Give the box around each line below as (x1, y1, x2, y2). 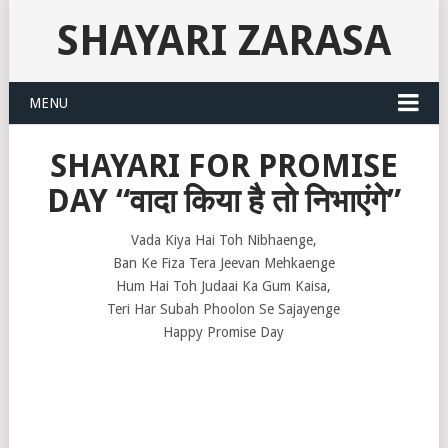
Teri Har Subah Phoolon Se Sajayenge (107, 301, 341, 317)
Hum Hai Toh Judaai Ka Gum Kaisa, (116, 278, 332, 294)
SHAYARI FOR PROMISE (49, 147, 398, 185)
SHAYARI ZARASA (56, 16, 391, 65)
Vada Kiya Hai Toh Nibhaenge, (130, 232, 317, 248)
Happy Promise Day (163, 324, 285, 340)
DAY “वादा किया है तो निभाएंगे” (46, 182, 401, 220)
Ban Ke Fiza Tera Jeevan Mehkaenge (112, 255, 335, 271)
